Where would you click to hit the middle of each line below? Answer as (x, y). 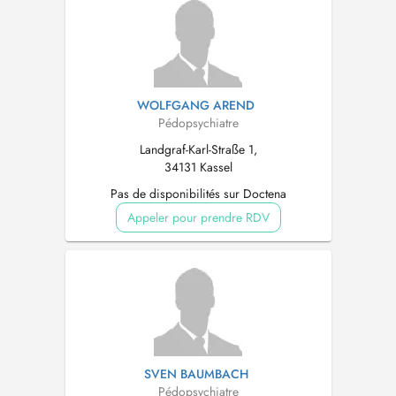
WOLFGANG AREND (196, 105)
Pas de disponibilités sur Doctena (198, 194)
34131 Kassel (198, 167)
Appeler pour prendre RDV (198, 217)
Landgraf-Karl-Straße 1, (198, 149)
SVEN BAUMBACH (196, 374)
